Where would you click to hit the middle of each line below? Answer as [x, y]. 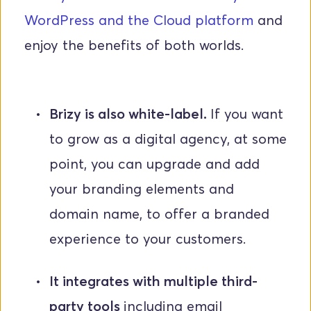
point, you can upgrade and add [154, 164]
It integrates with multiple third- [153, 281]
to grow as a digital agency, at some [168, 139]
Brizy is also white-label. [130, 114]
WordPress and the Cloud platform [139, 20]
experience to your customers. [148, 239]
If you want [247, 114]
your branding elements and [142, 189]
